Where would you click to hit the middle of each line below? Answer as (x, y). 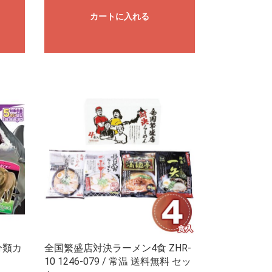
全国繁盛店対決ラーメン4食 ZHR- (117, 248)
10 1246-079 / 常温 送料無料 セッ (117, 262)
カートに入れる (119, 17)
